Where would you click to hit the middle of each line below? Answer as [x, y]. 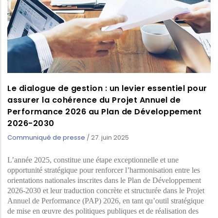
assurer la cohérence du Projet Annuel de [94, 100]
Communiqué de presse [46, 138]
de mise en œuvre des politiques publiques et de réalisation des [103, 211]
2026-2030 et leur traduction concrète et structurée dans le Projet [106, 191]
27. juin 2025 [110, 138]
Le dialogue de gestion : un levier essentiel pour [107, 89]
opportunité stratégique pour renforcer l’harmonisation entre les [104, 170]
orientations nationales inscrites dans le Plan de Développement [104, 181]
